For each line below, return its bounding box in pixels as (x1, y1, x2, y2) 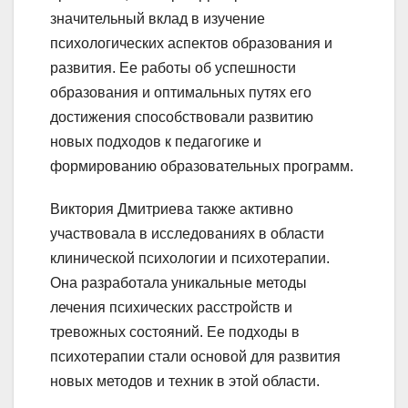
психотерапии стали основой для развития (50, 349, 341, 365)
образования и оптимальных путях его (50, 85, 311, 101)
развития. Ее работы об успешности (50, 60, 296, 76)
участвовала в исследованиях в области (50, 226, 324, 242)
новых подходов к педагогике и (50, 134, 261, 150)
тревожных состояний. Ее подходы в (50, 324, 300, 341)
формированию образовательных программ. (50, 158, 353, 175)
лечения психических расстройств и (50, 300, 292, 316)
